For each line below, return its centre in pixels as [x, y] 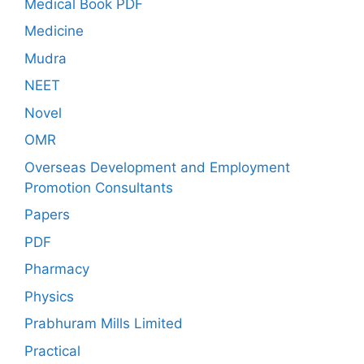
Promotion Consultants [99, 187]
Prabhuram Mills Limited [104, 324]
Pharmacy [57, 269]
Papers [47, 215]
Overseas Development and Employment [157, 167]
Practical [52, 351]
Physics [49, 296]
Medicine [54, 31]
